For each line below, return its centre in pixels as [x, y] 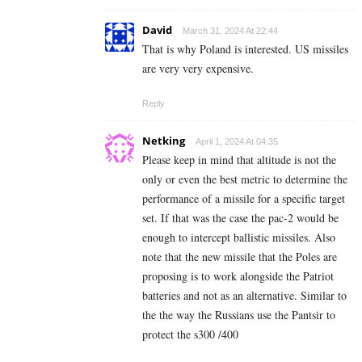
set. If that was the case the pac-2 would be [240, 218]
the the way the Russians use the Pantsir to [239, 315]
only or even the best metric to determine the [245, 179]
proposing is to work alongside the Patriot [238, 276]
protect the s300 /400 [190, 335]
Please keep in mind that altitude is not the [239, 160]
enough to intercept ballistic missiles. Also [239, 238]
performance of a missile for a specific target [244, 199]
